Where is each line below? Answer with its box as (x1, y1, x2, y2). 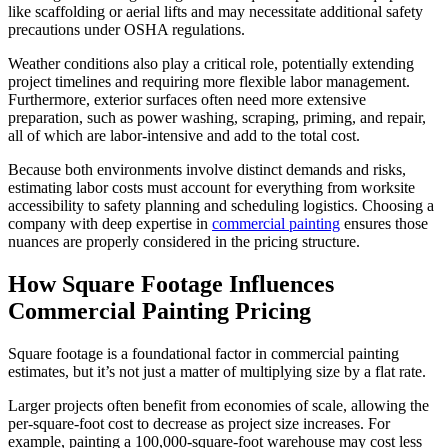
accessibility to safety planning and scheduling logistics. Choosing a (8, 197, 434, 215)
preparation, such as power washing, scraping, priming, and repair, (8, 109, 426, 127)
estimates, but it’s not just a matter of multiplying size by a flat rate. (8, 362, 426, 380)
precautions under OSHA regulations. (8, 21, 245, 39)
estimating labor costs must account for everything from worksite (8, 179, 415, 197)
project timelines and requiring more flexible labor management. (8, 73, 410, 91)
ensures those (340, 215, 428, 233)
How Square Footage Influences (8, 271, 334, 298)
